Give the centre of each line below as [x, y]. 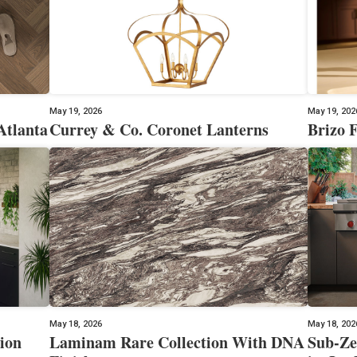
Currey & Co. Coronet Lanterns [159, 129]
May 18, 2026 [76, 324]
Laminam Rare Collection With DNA [177, 342]
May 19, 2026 [76, 111]
